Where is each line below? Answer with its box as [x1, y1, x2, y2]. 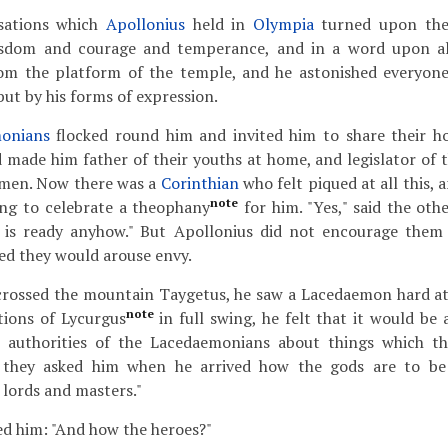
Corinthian [160, 172, 239, 194]
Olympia [252, 13, 314, 35]
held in [185, 13, 253, 35]
